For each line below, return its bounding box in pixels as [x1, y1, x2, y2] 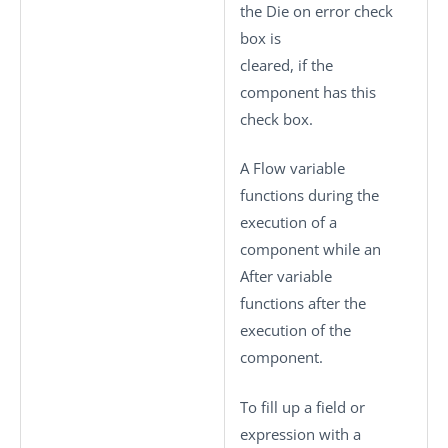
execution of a [240, 212, 337, 232]
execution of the [240, 320, 351, 340]
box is [240, 27, 281, 48]
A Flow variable [240, 158, 345, 178]
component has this [240, 81, 376, 102]
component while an [240, 239, 381, 259]
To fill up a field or [240, 396, 365, 417]
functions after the [240, 293, 366, 313]
